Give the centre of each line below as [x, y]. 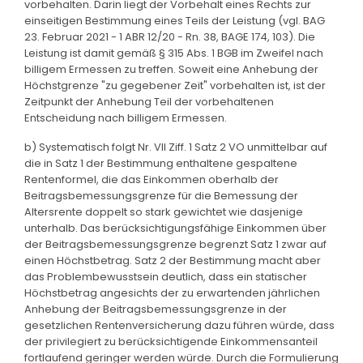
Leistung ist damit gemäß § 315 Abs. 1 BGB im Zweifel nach [174, 53]
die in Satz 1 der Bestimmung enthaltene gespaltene [161, 163]
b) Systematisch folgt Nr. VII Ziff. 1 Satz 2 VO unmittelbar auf [176, 147]
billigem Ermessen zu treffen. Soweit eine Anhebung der [171, 69]
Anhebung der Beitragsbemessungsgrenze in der [156, 309]
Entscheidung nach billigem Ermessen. [126, 117]
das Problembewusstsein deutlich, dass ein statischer [166, 276]
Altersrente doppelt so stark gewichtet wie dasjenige [164, 211]
